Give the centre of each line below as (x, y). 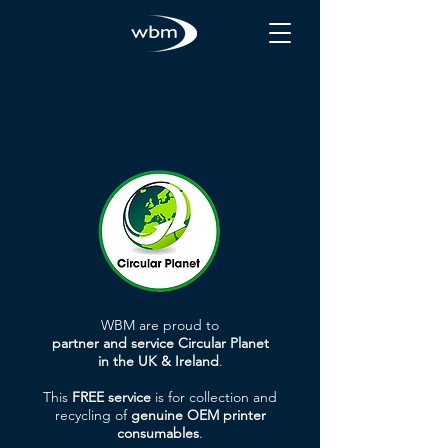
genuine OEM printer (198, 415)
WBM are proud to (160, 325)
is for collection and (214, 397)
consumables (158, 433)
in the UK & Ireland (158, 361)
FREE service (111, 397)
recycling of (92, 415)
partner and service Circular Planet (160, 343)
